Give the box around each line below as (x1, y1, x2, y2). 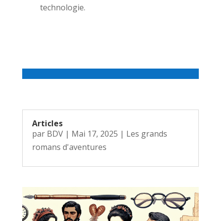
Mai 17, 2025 (71, 128, 118, 139)
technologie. (39, 1, 85, 13)
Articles (32, 117, 63, 129)
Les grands (126, 128, 167, 139)
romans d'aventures (32, 141, 107, 152)
